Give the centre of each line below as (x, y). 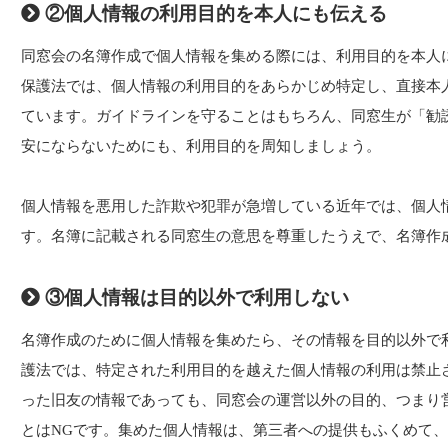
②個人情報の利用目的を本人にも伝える (213, 13)
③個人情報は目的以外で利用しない (194, 297)
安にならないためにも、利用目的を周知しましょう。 (201, 145)
